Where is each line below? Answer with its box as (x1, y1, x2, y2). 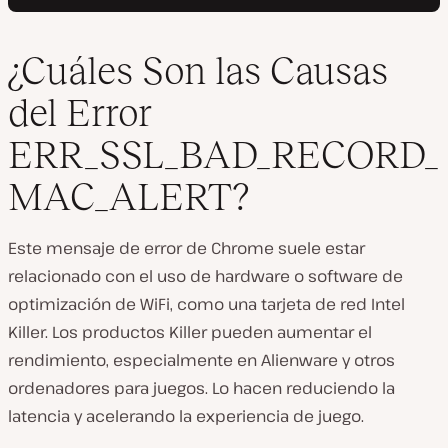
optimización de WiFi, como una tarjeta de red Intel (8, 293, 405, 316)
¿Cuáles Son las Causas (8, 49, 388, 93)
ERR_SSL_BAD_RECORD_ (8, 133, 439, 177)
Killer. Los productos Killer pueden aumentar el (8, 321, 372, 344)
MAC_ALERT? (8, 175, 249, 219)
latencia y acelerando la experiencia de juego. (8, 405, 364, 428)
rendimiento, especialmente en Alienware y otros (8, 349, 395, 372)
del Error (8, 91, 152, 135)
